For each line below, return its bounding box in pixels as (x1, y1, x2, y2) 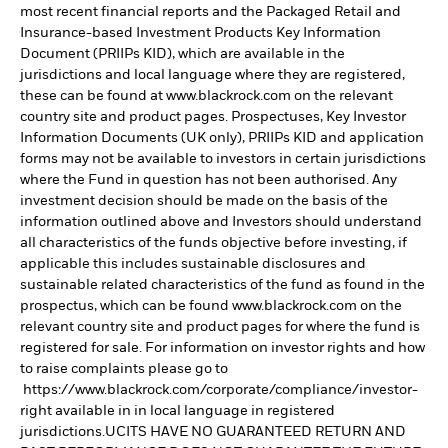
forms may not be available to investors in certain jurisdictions (20, 151, 426, 166)
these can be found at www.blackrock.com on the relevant (20, 88, 393, 103)
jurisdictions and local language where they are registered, (20, 67, 405, 82)
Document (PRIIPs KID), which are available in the (20, 46, 345, 61)
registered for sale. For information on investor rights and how (20, 340, 425, 355)
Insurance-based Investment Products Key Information (20, 25, 381, 40)
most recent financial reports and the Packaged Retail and (20, 4, 401, 19)
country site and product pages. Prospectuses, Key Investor (20, 109, 406, 124)
